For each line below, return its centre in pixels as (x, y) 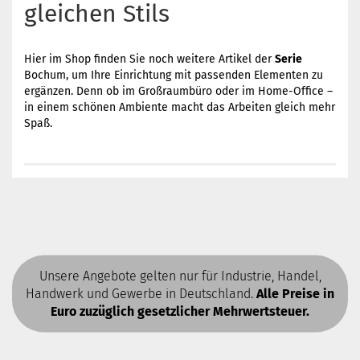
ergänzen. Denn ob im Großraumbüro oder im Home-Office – (178, 91)
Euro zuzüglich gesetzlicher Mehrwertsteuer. (180, 311)
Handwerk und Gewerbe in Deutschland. (141, 293)
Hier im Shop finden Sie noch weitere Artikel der (149, 59)
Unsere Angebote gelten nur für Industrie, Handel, (180, 276)
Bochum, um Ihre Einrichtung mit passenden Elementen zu (174, 75)
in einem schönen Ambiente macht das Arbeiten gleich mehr (180, 107)
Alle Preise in (295, 293)
